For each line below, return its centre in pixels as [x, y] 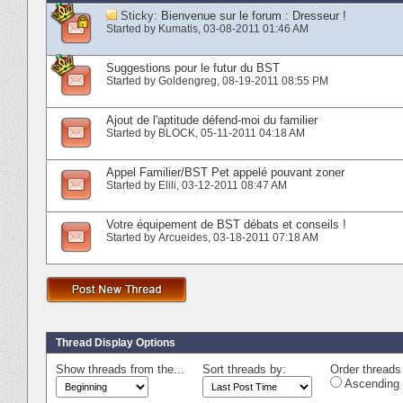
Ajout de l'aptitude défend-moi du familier [212, 120]
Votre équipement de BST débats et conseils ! [226, 224]
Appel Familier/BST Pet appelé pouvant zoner [225, 172]
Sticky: [141, 15]
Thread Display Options [116, 342]
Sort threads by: [244, 369]
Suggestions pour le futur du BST [193, 67]
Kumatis [178, 28]
